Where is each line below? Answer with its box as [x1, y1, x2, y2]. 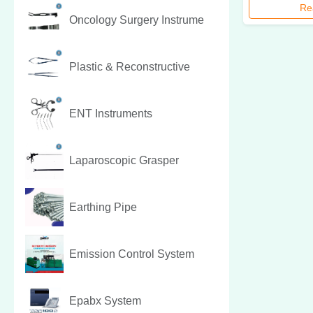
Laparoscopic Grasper [69, 154, 179, 166]
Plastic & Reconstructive [69, 60, 190, 73]
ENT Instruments [69, 107, 152, 119]
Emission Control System [69, 247, 194, 260]
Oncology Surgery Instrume [69, 13, 204, 26]
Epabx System [69, 294, 141, 307]
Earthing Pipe [69, 201, 137, 213]
